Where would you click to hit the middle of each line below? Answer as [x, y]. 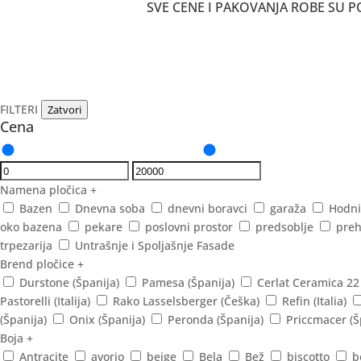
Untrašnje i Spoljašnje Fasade [155, 246]
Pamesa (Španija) [188, 283]
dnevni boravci [207, 209]
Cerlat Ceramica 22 [308, 283]
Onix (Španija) [107, 320]
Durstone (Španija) [69, 283]
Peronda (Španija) [216, 320]
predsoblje [284, 227]
